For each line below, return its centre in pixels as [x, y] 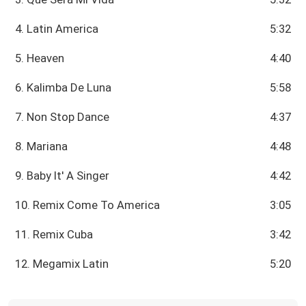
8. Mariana [42, 147]
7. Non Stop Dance [62, 117]
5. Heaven [40, 58]
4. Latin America [57, 29]
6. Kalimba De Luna [64, 88]
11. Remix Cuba [54, 235]
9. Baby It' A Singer [62, 176]
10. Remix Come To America [88, 205]
